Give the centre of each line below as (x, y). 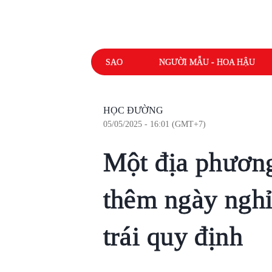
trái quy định (173, 236)
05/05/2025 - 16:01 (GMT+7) (154, 124)
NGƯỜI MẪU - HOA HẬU (207, 62)
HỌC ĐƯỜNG (133, 110)
